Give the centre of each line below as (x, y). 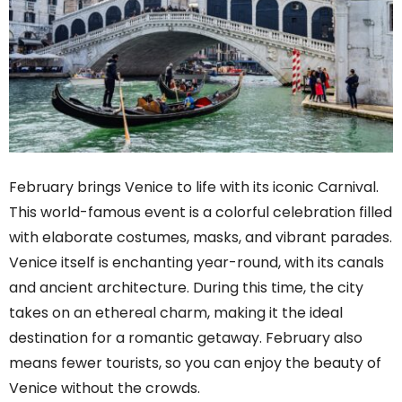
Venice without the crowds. (105, 389)
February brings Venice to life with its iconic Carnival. (194, 188)
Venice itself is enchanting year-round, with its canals (197, 263)
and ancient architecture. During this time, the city (186, 288)
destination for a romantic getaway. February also (186, 338)
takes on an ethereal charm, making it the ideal (176, 313)
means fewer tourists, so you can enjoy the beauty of (195, 363)
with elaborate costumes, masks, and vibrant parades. (201, 238)
